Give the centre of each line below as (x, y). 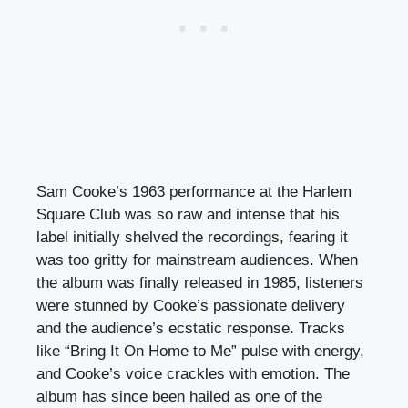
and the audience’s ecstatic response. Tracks (191, 328)
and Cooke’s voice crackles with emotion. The (193, 373)
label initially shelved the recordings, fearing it (192, 237)
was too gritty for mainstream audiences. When (197, 260)
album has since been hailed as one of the (179, 396)
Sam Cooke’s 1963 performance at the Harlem (194, 191)
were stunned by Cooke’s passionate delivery (191, 305)
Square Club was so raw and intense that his (188, 214)
